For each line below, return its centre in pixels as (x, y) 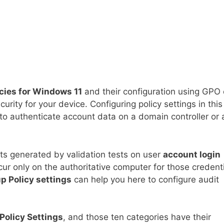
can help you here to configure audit (145, 179)
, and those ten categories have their (137, 217)
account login (192, 154)
